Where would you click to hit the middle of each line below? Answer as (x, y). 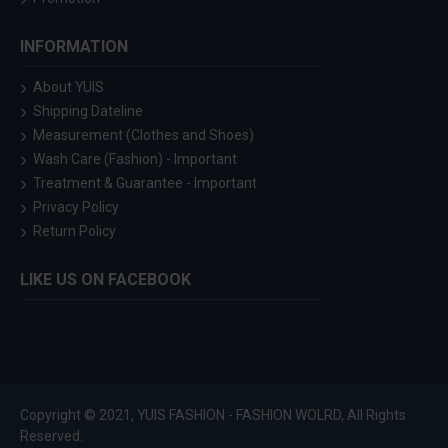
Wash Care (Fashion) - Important (135, 159)
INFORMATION (74, 47)
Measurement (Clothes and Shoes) (143, 135)
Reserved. (51, 436)
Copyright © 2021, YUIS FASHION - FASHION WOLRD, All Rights (213, 415)
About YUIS (68, 87)
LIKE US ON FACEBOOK (105, 280)
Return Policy (74, 231)
